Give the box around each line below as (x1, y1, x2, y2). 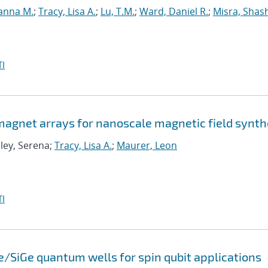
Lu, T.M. (100, 5, 135, 18)
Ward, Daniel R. (139, 5, 208, 18)
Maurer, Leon (117, 139, 177, 152)
